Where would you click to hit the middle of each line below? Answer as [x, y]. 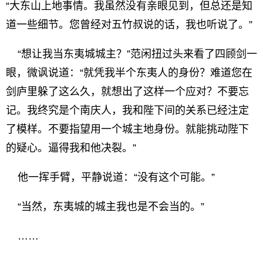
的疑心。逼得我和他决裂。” [71, 148]
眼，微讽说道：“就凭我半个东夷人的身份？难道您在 [129, 73]
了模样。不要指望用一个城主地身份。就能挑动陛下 [127, 129]
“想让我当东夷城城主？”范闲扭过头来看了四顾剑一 [131, 54]
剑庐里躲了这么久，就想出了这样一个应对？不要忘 [127, 92]
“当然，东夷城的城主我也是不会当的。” [105, 207]
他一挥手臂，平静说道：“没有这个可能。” [110, 177]
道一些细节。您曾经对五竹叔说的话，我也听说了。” [129, 25]
